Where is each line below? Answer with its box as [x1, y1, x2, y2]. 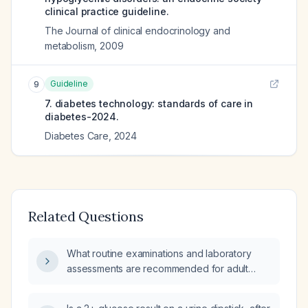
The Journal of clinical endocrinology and [45, 25, 230, 36]
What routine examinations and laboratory [67, 247, 252, 259]
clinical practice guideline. [45, 5, 169, 17]
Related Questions [28, 208, 144, 225]
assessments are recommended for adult [67, 263, 249, 274]
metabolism [45, 40, 95, 52]
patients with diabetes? [67, 278, 168, 289]
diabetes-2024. [45, 111, 119, 122]
